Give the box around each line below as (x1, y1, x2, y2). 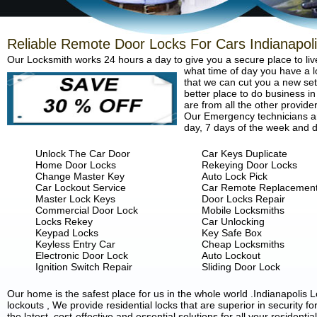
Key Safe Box (202, 227, 262, 238)
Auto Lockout (202, 250, 260, 261)
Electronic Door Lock (35, 250, 128, 261)
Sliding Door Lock (202, 261, 280, 272)
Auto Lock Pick (202, 171, 267, 182)
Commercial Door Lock (35, 204, 138, 216)
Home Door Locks (35, 159, 116, 171)
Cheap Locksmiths (202, 238, 284, 250)
